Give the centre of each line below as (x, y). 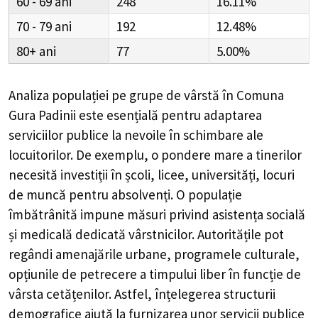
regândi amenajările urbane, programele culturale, (154, 254)
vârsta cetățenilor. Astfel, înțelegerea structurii (142, 294)
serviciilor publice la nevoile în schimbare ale (136, 135)
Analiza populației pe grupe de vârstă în (122, 95)
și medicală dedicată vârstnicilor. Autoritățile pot (146, 234)
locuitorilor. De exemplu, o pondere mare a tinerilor (155, 154)
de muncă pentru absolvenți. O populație (125, 194)
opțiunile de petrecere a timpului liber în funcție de (155, 274)
